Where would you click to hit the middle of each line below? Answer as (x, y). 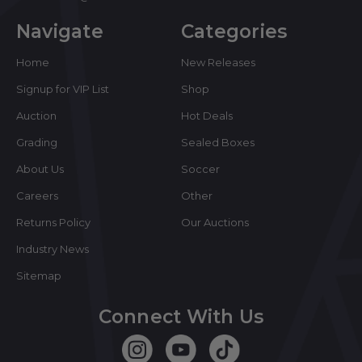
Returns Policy (53, 223)
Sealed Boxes (218, 143)
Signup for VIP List (63, 89)
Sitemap (39, 276)
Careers (37, 196)
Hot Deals (207, 116)
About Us (40, 169)
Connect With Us (181, 317)
